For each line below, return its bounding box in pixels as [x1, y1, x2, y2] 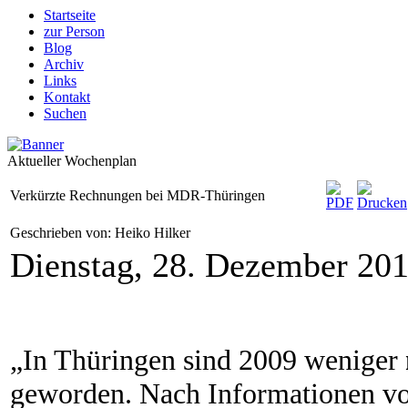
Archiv [44, 56, 84, 72]
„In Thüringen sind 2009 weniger [10, 343, 405, 376]
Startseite [44, 7, 96, 23]
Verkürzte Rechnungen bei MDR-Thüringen [10, 188, 265, 203]
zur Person [44, 24, 105, 39]
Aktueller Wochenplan [7, 153, 137, 168]
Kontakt [44, 89, 90, 105]
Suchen [44, 106, 87, 121]
